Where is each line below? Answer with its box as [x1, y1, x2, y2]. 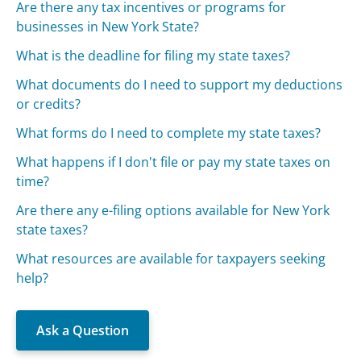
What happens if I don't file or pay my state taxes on [16, 153, 331, 172]
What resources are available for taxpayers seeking [16, 250, 326, 268]
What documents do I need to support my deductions [16, 76, 343, 94]
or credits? [16, 95, 81, 114]
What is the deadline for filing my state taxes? [16, 47, 291, 65]
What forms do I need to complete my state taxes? [16, 124, 322, 143]
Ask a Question [36, 322, 130, 340]
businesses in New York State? [16, 18, 200, 36]
